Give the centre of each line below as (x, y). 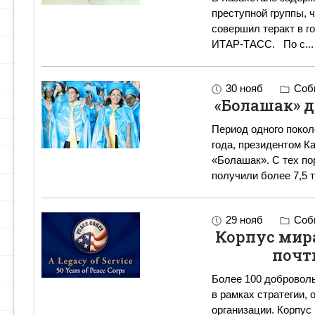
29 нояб (244, 220)
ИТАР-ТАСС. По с (291, 44)
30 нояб (244, 88)
